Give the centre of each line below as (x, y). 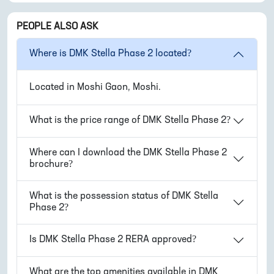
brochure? (51, 164)
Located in (53, 87)
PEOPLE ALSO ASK (57, 27)
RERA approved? (160, 240)
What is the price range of (86, 121)
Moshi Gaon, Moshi (118, 87)
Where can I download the (86, 153)
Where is (49, 54)
